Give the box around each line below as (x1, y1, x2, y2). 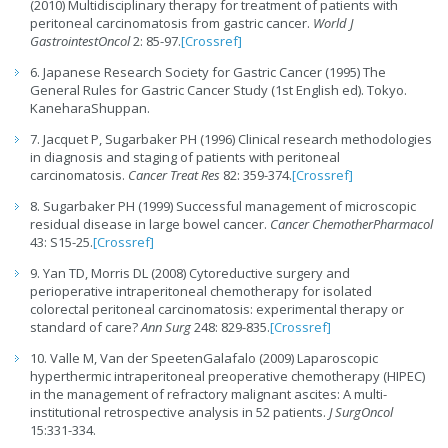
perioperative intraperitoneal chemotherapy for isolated (30, 282, 372, 301)
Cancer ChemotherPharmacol (270, 215, 433, 234)
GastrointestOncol (30, 32, 130, 51)
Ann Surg (141, 318, 191, 337)
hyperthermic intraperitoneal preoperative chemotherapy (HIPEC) (30, 367, 425, 386)
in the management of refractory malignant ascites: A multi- (30, 385, 387, 404)
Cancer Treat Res (128, 166, 223, 185)
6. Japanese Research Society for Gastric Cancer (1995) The (30, 63, 386, 82)
